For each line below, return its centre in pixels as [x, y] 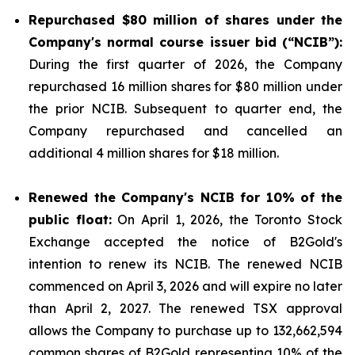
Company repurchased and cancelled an [185, 131]
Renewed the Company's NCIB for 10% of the [185, 197]
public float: [70, 219]
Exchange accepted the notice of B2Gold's [185, 242]
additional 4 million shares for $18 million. [154, 153]
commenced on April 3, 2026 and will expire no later [185, 286]
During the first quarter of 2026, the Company [185, 64]
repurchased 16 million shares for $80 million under [185, 86]
